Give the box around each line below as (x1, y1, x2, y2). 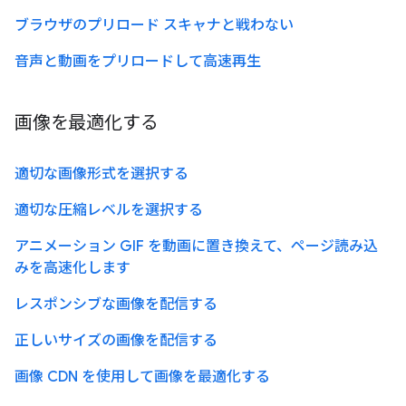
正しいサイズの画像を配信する (14, 332, 217, 351)
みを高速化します (14, 259, 130, 278)
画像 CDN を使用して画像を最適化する (14, 368, 270, 387)
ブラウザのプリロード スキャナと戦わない (14, 16, 294, 35)
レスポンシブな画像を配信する (14, 295, 217, 314)
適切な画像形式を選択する (14, 165, 188, 184)
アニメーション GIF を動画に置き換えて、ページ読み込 (14, 237, 378, 256)
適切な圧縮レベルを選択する (14, 201, 203, 220)
